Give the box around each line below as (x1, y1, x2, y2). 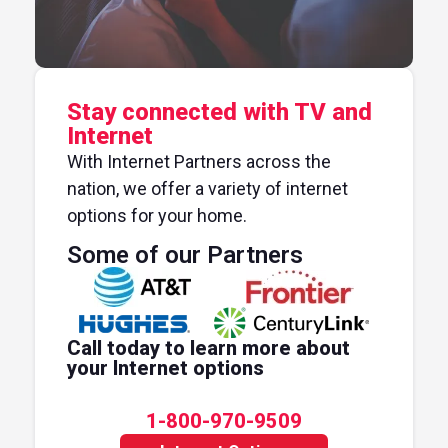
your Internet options (67, 356, 264, 381)
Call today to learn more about (67, 336, 350, 361)
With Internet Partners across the (67, 150, 331, 172)
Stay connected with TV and (67, 97, 372, 126)
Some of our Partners (67, 241, 303, 270)
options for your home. (67, 204, 247, 226)
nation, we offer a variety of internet (67, 177, 348, 199)
